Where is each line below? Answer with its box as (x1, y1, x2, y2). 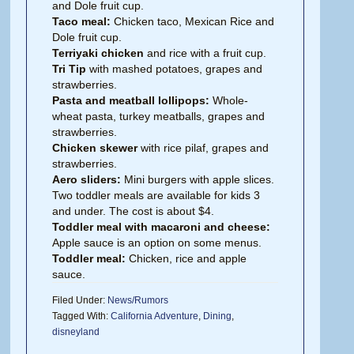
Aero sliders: (52, 173, 122, 186)
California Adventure (111, 311, 199, 322)
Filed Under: (52, 295, 108, 306)
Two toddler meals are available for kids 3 (52, 189, 261, 201)
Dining (203, 311, 232, 322)
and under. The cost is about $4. (52, 205, 215, 217)
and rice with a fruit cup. (144, 47, 267, 59)
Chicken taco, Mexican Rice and (111, 15, 275, 28)
